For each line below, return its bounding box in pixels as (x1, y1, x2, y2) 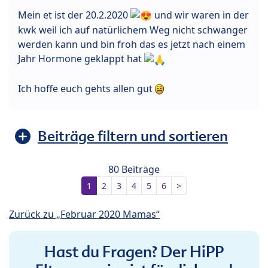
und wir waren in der (152, 8, 249, 22)
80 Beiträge (108, 163, 160, 176)
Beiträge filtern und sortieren (38, 127, 228, 146)
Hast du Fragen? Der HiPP (44, 242, 224, 263)
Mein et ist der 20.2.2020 (18, 8, 130, 22)
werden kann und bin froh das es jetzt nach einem (18, 38, 245, 51)
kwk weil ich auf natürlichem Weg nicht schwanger (18, 23, 248, 37)
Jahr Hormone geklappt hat (18, 52, 144, 66)
